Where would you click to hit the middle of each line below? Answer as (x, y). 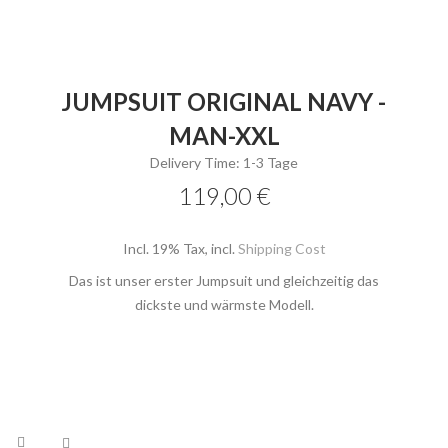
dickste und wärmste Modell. (224, 305)
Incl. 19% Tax (163, 249)
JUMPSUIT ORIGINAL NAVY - (224, 102)
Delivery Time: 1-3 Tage (224, 163)
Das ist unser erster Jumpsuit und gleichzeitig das (224, 281)
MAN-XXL (224, 136)
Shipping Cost (281, 249)
